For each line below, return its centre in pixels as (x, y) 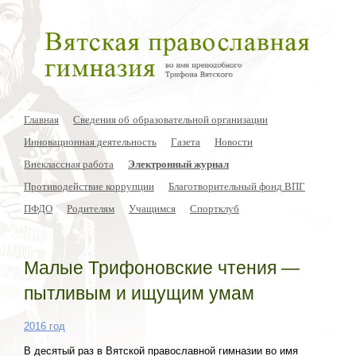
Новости (234, 141)
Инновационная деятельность (90, 141)
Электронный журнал (178, 163)
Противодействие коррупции (89, 186)
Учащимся (152, 208)
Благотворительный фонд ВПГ (237, 186)
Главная (41, 119)
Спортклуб (215, 208)
